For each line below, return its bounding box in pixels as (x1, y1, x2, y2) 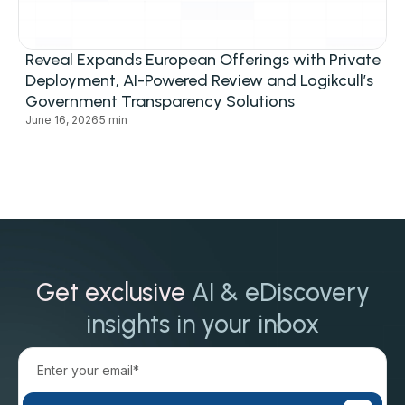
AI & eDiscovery (191, 276, 370, 307)
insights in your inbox (86, 307, 319, 339)
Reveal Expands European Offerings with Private (25, 49, 381, 70)
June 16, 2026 (25, 112, 99, 127)
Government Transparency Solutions (25, 90, 295, 111)
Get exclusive (35, 276, 192, 307)
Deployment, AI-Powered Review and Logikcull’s (25, 70, 373, 90)
